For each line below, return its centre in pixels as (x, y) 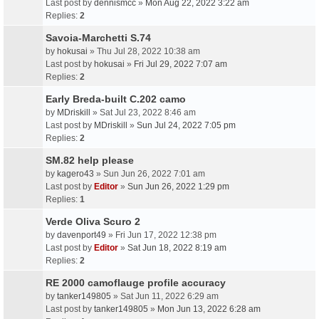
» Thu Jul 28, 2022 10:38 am (144, 51)
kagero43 (75, 174)
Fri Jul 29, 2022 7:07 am (181, 64)
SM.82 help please (90, 160)
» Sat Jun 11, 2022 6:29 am (165, 296)
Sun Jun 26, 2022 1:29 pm (178, 187)
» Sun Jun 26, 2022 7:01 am (150, 174)
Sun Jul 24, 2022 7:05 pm (186, 125)
